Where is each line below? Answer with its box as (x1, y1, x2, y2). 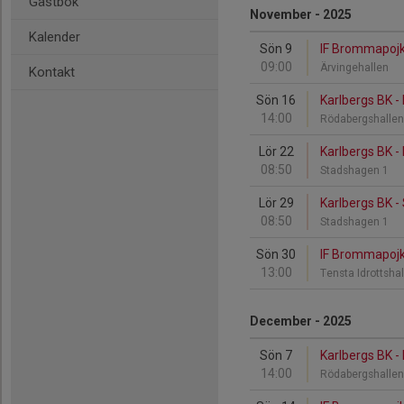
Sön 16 (256, 93, 296, 107)
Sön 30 (256, 247, 296, 262)
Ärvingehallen (320, 61, 394, 74)
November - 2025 (250, 7, 352, 22)
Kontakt (29, 64, 75, 80)
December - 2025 (250, 314, 352, 328)
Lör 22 (258, 144, 294, 159)
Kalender (29, 29, 80, 45)
